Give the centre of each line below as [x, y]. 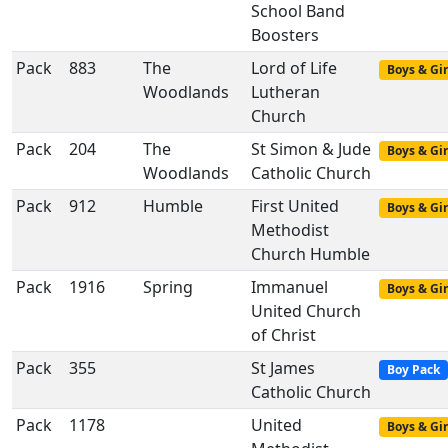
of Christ [283, 335]
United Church [306, 311]
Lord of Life [294, 68]
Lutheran [285, 92]
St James [283, 368]
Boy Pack [413, 369]
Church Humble [310, 254]
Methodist [290, 230]
